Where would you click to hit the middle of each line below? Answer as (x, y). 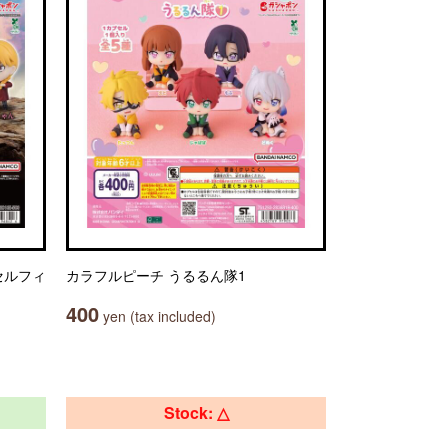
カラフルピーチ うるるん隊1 (156, 275)
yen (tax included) (157, 316)
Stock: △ (196, 412)
